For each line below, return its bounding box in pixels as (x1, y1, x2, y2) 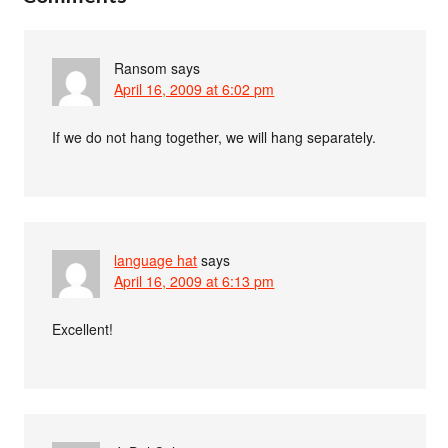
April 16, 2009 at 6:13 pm (114, 270, 275, 291)
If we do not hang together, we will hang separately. (52, 126, 377, 147)
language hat (114, 249, 198, 270)
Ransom (114, 57, 168, 78)
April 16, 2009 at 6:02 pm (114, 78, 275, 99)
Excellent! (52, 318, 114, 339)
